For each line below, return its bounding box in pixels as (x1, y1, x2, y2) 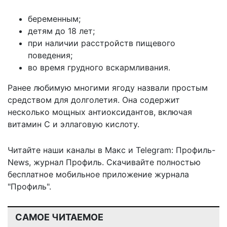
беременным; (28, 13, 81, 24)
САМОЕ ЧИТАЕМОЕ (15, 211, 103, 222)
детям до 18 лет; (28, 25, 95, 36)
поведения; (28, 50, 72, 60)
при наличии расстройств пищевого (28, 37, 175, 48)
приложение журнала (100, 169, 189, 179)
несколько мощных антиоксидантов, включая (8, 106, 192, 117)
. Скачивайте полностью (102, 157, 201, 167)
